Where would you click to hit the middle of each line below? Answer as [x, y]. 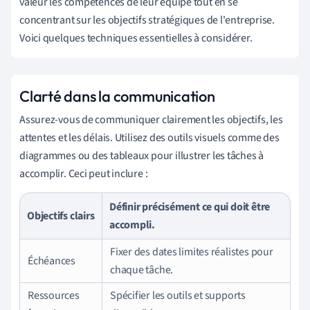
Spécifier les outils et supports [178, 295]
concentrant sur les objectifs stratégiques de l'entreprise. [147, 20]
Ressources [54, 295]
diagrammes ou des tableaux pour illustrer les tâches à [142, 155]
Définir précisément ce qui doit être [190, 207]
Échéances [52, 261]
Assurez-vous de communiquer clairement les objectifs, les [151, 119]
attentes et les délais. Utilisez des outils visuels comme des [149, 137]
